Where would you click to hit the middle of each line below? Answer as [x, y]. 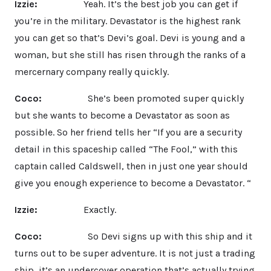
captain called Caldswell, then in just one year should [131, 166]
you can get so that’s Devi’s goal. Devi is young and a [130, 38]
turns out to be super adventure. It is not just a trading [135, 253]
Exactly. [77, 209]
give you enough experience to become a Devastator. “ [133, 183]
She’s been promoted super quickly [144, 98]
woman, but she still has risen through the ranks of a [130, 54]
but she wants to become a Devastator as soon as [122, 115]
